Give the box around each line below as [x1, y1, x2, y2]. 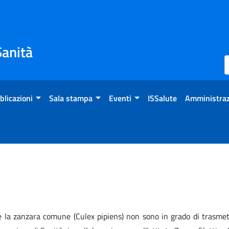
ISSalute [147, 92, 177, 104]
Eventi [108, 92, 131, 104]
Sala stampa [49, 92, 93, 104]
